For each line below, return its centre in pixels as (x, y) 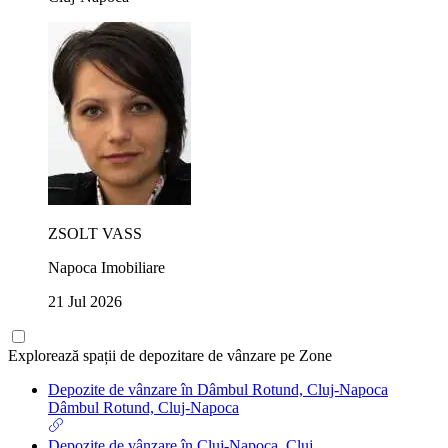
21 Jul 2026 (85, 301)
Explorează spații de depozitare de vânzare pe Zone (170, 355)
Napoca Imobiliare (106, 267)
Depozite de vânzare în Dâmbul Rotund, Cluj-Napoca (218, 389)
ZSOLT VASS (95, 233)
